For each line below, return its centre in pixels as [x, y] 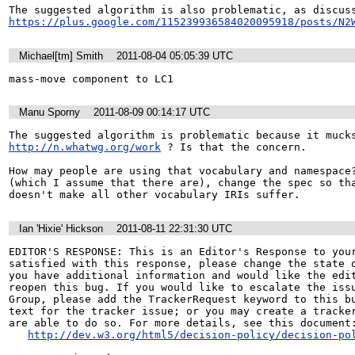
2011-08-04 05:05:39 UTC [175, 55]
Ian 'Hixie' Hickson [61, 228]
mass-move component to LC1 [91, 78]
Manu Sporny [50, 113]
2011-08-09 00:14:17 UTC [152, 113]
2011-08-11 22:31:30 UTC [174, 228]
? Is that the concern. [234, 147]
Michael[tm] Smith [61, 55]
